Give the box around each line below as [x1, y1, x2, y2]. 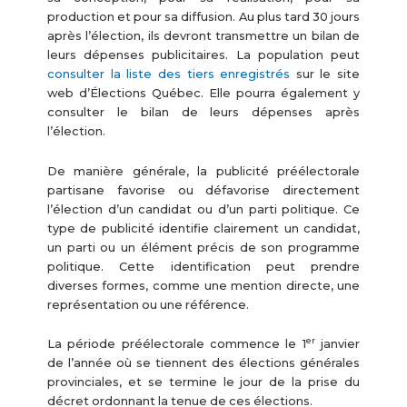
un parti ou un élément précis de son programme [46, 240, 361, 254]
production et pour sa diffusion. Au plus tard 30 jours [46, 10, 361, 25]
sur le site [290, 67, 361, 82]
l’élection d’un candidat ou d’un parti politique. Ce [46, 202, 361, 216]
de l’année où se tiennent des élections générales [46, 356, 361, 371]
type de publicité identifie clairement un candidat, [46, 221, 361, 235]
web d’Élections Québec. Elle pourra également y [46, 86, 361, 101]
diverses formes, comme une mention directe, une [46, 278, 361, 293]
